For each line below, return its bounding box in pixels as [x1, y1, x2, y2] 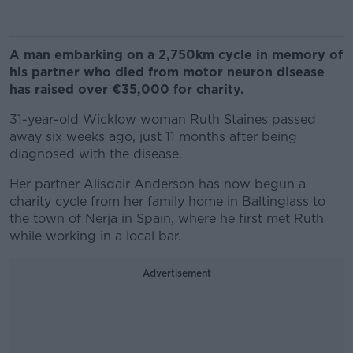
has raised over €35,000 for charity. [9, 82, 244, 97]
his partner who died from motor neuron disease [9, 65, 325, 80]
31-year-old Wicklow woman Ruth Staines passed [9, 112, 316, 127]
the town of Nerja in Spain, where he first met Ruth [9, 211, 324, 226]
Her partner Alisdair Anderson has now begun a [9, 176, 306, 191]
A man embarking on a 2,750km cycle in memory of [9, 47, 343, 62]
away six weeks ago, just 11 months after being [9, 129, 297, 144]
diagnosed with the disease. [9, 147, 182, 162]
